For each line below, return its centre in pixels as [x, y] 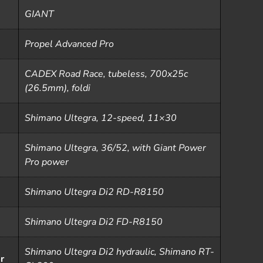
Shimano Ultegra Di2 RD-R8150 [94, 192]
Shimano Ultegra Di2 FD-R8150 [94, 222]
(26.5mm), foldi [58, 88]
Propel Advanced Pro [69, 44]
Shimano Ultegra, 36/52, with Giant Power [115, 148]
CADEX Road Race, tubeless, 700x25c [106, 74]
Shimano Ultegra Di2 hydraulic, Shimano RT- [119, 252]
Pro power [47, 162]
